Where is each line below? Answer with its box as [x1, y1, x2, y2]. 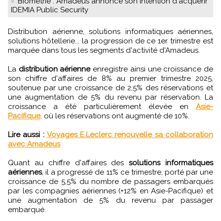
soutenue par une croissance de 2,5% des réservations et [8, 83, 213, 92]
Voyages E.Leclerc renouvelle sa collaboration [46, 130, 214, 139]
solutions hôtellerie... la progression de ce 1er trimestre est [8, 36, 213, 45]
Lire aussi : [8, 130, 44, 139]
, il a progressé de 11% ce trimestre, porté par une [42, 167, 213, 177]
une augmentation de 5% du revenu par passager [8, 195, 213, 205]
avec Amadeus [8, 139, 60, 148]
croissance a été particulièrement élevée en [8, 102, 196, 111]
